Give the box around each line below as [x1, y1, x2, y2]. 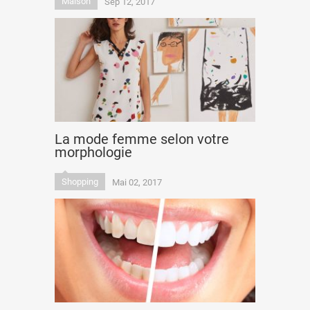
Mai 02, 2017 [112, 177, 162, 188]
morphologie [55, 144, 132, 161]
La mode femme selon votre [55, 131, 229, 147]
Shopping [62, 176, 98, 187]
